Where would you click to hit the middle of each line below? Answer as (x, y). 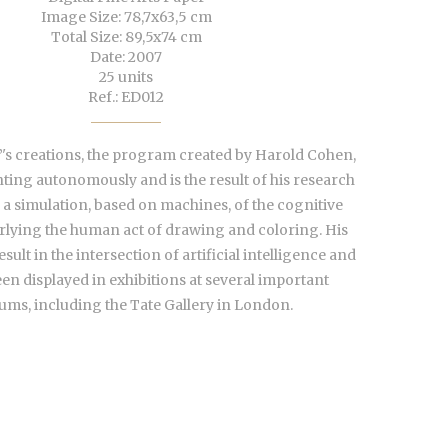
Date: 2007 (126, 57)
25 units (126, 77)
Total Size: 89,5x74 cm (126, 37)
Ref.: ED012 (126, 97)
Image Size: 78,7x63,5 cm (126, 17)
